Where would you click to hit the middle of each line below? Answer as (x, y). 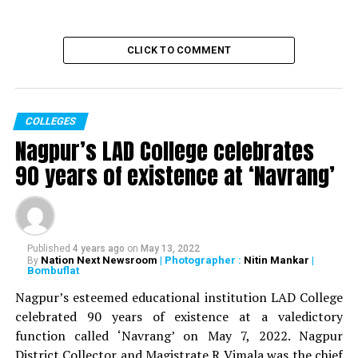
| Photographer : (200, 260)
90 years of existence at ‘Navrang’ (175, 175)
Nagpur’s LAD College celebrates (164, 151)
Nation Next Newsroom (99, 260)
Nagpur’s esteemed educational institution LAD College (179, 297)
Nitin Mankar (276, 260)
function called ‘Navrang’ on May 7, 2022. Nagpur (179, 336)
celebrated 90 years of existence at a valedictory (179, 316)
